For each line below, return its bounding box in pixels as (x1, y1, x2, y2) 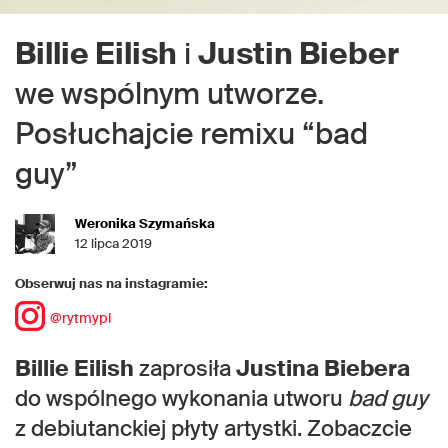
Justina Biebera (236, 354, 410, 383)
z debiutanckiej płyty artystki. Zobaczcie (15, 414, 412, 443)
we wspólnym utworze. (15, 74, 324, 113)
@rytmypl (50, 308, 111, 327)
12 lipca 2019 (75, 235, 152, 252)
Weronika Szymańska (75, 215, 215, 232)
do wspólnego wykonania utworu (15, 384, 348, 413)
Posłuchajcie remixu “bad (15, 114, 368, 153)
